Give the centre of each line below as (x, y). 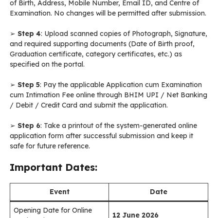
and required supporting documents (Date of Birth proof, (102, 44)
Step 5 (29, 85)
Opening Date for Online (53, 210)
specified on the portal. (47, 64)
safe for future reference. (50, 146)
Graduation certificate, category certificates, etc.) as (96, 54)
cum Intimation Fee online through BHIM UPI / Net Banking (109, 95)
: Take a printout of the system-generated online (119, 126)
